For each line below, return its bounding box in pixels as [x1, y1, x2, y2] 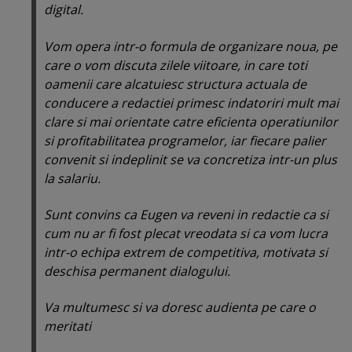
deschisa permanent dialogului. [44, 262, 230, 280]
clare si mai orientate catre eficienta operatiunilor [44, 112, 338, 130]
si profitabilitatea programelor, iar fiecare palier [44, 131, 326, 149]
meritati [44, 317, 91, 335]
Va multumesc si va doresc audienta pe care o [44, 299, 316, 317]
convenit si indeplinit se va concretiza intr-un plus [44, 150, 337, 168]
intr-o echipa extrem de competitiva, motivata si [44, 244, 328, 261]
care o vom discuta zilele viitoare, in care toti [44, 56, 307, 74]
